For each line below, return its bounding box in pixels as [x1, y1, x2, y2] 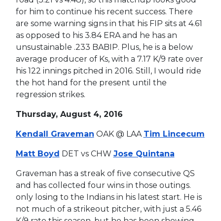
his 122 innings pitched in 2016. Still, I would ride [15, 66, 201, 75]
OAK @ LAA [94, 129, 144, 139]
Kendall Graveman [15, 129, 94, 139]
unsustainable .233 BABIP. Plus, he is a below [15, 42, 193, 52]
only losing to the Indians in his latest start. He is [15, 192, 202, 202]
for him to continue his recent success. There [15, 6, 193, 16]
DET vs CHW [59, 148, 113, 158]
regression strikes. [15, 89, 85, 99]
